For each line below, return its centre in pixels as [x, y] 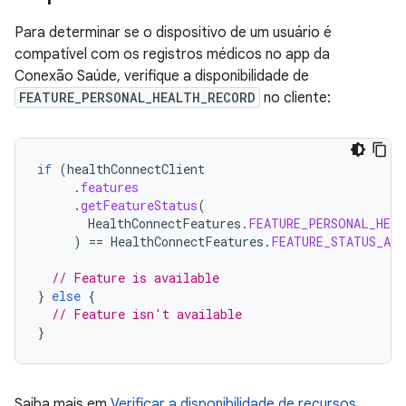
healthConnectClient [136, 169]
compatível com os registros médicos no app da [172, 54]
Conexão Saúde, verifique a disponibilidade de [162, 76]
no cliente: [295, 98]
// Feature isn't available [147, 314]
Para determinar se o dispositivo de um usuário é [173, 33]
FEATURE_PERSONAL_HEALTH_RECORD [137, 97]
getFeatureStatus [139, 205]
